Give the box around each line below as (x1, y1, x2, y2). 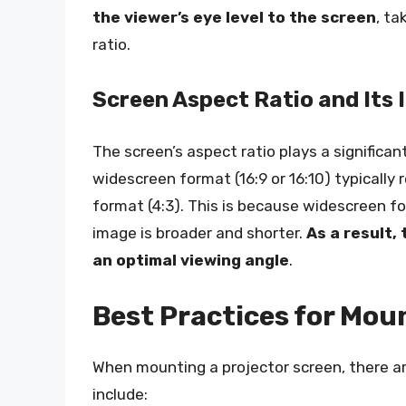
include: (92, 384, 148, 403)
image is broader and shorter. (92, 224, 306, 243)
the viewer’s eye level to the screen (92, 7, 376, 26)
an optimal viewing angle (92, 251, 289, 270)
